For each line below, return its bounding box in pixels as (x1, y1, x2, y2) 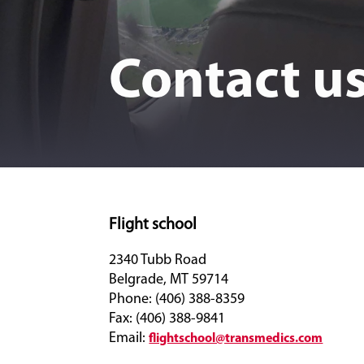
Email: (109, 331, 149, 346)
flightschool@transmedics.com (149, 332, 323, 345)
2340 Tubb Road (109, 253, 207, 268)
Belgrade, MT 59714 (109, 272, 229, 288)
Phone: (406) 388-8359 (109, 292, 245, 307)
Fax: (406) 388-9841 (109, 311, 226, 327)
